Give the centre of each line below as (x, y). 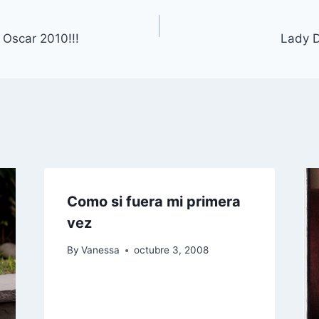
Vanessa (100, 250)
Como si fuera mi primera (153, 201)
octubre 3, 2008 (171, 250)
